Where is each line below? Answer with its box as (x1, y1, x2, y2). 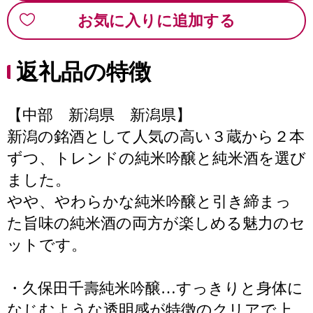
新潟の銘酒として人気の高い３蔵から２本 (7, 128, 305, 145)
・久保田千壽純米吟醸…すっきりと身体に (7, 279, 303, 297)
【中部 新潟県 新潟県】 (7, 106, 191, 124)
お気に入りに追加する (78, 12, 235, 29)
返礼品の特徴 (16, 59, 151, 85)
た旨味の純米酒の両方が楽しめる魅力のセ (7, 214, 305, 232)
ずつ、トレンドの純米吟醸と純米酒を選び (7, 150, 306, 167)
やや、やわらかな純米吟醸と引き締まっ (7, 193, 291, 210)
